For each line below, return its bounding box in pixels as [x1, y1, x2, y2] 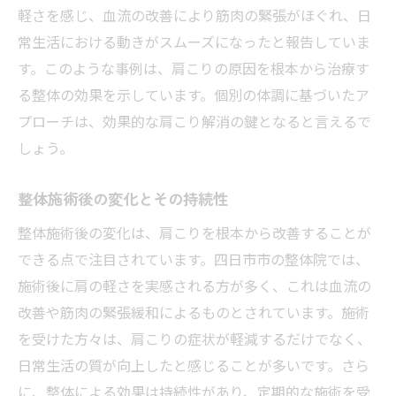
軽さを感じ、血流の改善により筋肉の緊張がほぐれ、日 [18, 4, 371, 26]
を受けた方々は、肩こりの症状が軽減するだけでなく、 [18, 327, 371, 349]
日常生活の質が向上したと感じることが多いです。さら [18, 354, 369, 376]
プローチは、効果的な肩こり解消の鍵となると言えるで [18, 110, 371, 132]
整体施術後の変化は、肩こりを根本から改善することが [18, 221, 371, 243]
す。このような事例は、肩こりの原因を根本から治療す [18, 57, 369, 79]
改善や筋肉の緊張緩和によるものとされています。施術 [18, 301, 369, 323]
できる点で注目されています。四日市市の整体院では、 [18, 247, 369, 270]
